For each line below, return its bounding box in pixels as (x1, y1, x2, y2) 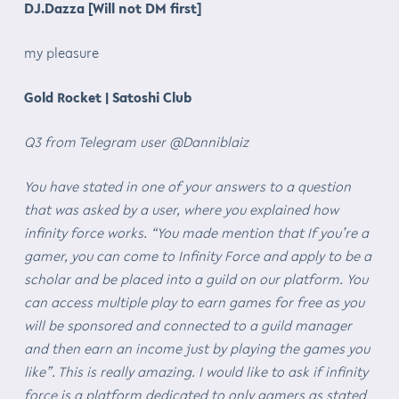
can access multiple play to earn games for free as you (23, 291, 364, 312)
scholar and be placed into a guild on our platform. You (23, 268, 368, 289)
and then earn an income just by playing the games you (23, 338, 370, 358)
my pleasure (23, 42, 99, 62)
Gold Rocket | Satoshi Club (23, 86, 191, 107)
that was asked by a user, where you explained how (23, 199, 338, 219)
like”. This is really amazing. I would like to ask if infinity (23, 361, 368, 381)
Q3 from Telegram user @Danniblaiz (23, 131, 248, 151)
